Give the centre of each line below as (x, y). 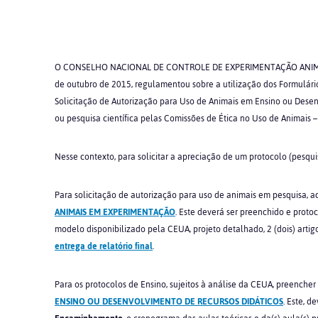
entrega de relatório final (104, 246)
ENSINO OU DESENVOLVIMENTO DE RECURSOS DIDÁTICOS (169, 302)
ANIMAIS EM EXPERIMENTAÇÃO (115, 212)
